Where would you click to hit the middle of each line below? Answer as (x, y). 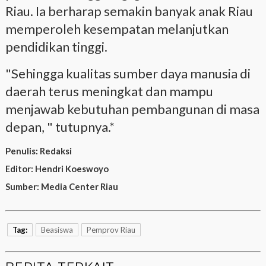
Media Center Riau (79, 186)
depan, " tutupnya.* (60, 126)
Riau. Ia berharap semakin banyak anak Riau (129, 11)
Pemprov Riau (111, 229)
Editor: (20, 168)
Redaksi (56, 151)
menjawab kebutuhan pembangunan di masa (132, 109)
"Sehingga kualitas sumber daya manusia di (128, 73)
